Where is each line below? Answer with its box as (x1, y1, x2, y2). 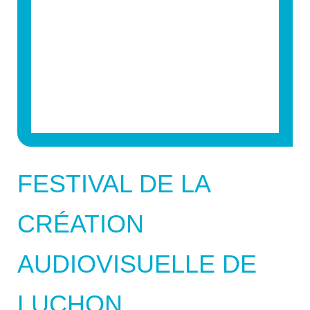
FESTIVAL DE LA (17, 169, 210, 198)
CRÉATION (17, 209, 144, 238)
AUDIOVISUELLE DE (17, 249, 257, 278)
